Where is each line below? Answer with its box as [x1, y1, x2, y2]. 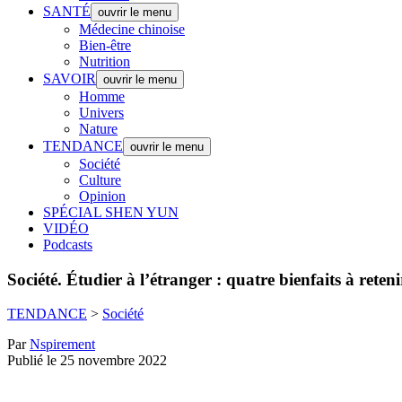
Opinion [79, 188, 126, 204]
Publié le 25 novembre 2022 [7, 353, 167, 369]
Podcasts [43, 237, 92, 252]
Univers [79, 105, 124, 120]
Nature [79, 121, 118, 136]
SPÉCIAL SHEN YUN [43, 205, 179, 220]
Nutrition [79, 54, 130, 69]
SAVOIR [43, 71, 96, 86]
